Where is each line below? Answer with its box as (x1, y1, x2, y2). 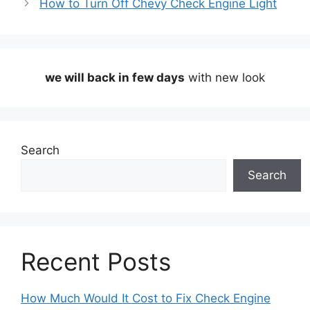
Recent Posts (21, 246, 171, 276)
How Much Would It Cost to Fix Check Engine (21, 291, 271, 305)
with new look (185, 70, 265, 84)
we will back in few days (45, 70, 185, 84)
